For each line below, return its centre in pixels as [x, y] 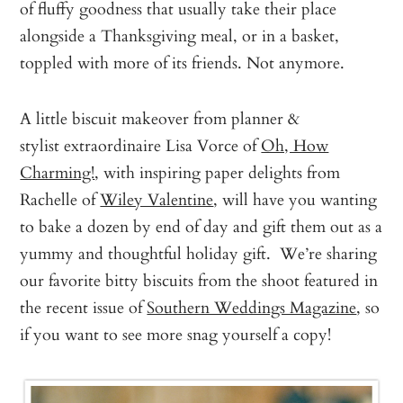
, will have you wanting [296, 199]
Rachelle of [60, 199]
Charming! [58, 172]
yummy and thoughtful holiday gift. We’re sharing [199, 253]
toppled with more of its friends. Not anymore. [183, 62]
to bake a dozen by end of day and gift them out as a [201, 226]
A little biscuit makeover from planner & [160, 118]
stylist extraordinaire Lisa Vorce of [141, 145]
